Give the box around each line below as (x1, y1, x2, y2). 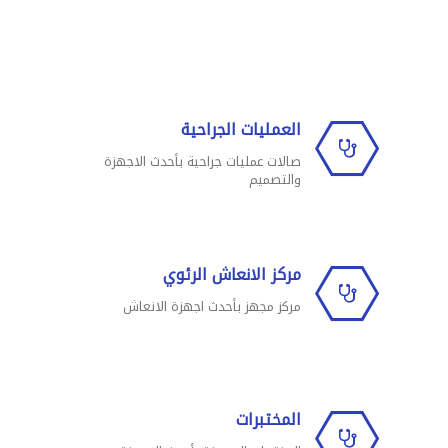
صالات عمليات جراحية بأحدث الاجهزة (104, 149, 301, 174)
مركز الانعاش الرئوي (163, 259, 301, 290)
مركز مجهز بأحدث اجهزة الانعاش (123, 294, 301, 319)
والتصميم (249, 167, 301, 192)
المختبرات (236, 404, 301, 435)
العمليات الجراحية (181, 114, 301, 145)
